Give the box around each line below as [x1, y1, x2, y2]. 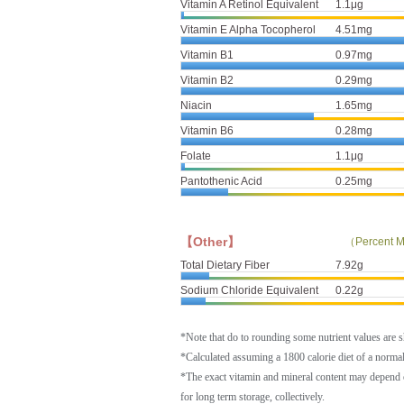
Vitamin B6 [180, 124, 234, 137]
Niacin [180, 98, 212, 112]
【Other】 [180, 234, 240, 249]
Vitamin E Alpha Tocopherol [180, 23, 316, 36]
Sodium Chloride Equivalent [180, 283, 318, 297]
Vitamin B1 [180, 48, 234, 61]
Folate [180, 149, 211, 162]
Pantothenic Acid [180, 174, 262, 188]
